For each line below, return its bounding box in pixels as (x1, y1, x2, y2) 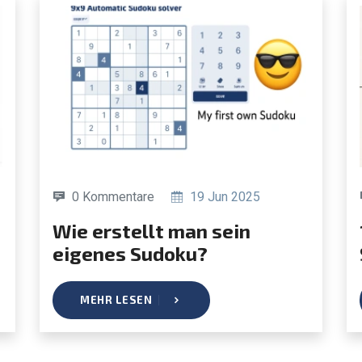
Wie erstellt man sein (53, 218, 71, 242)
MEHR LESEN (80, 293, 152, 306)
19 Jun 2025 (187, 188, 260, 204)
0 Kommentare (72, 188, 154, 204)
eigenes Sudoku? (53, 241, 208, 265)
